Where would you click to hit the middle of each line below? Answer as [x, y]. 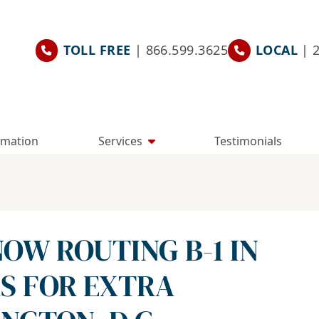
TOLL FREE [97, 50]
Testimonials [249, 141]
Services [120, 141]
